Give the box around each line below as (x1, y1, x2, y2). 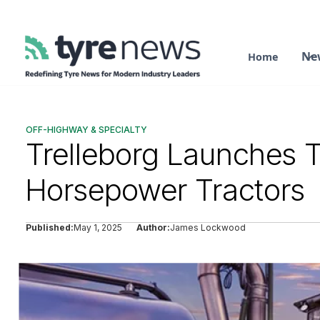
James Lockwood (170, 222, 246, 233)
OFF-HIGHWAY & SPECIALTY (26, 124, 147, 135)
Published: (26, 222, 74, 233)
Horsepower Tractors (26, 171, 305, 208)
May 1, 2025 (74, 222, 122, 233)
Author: (136, 222, 170, 233)
